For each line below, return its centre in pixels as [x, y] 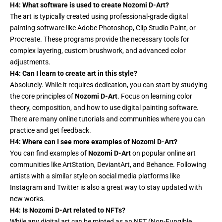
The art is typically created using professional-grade [89, 16]
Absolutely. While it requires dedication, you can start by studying [109, 84]
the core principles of [42, 96]
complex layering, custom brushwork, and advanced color [98, 50]
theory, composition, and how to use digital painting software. [104, 107]
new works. [28, 198]
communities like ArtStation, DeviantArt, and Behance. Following [108, 164]
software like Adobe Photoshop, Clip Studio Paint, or [115, 28]
